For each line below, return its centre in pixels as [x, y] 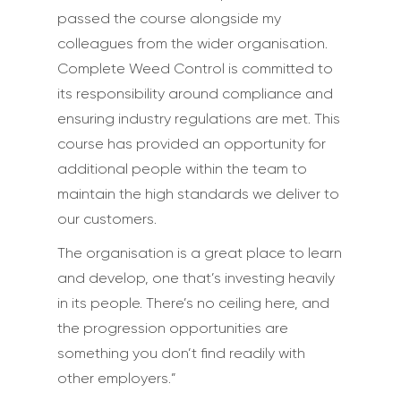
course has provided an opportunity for [192, 144]
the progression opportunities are [173, 328]
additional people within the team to [182, 169]
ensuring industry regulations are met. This [199, 119]
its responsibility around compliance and [195, 94]
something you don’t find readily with [181, 353]
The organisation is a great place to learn [200, 253]
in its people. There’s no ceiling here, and [193, 303]
